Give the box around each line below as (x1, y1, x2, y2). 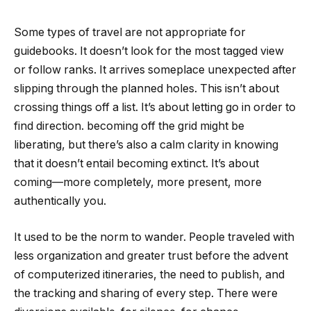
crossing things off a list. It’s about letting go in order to (14, 101, 296, 114)
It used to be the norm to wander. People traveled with (14, 230, 294, 244)
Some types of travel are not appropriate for (14, 26, 246, 39)
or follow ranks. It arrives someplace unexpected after (14, 63, 296, 76)
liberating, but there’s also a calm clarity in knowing (14, 138, 278, 151)
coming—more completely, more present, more (14, 176, 262, 189)
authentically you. (14, 194, 106, 208)
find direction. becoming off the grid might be (14, 119, 244, 133)
